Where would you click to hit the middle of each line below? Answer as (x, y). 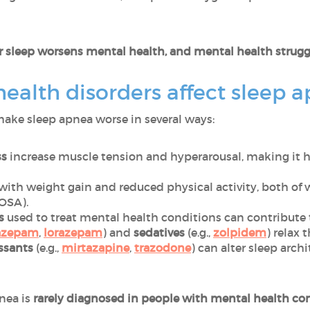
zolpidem (240, 232)
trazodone (163, 248)
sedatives (159, 232)
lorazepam (73, 232)
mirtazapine (95, 248)
